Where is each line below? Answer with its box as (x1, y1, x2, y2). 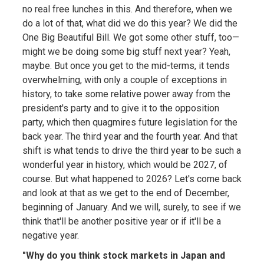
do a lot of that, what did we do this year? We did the (22, 17, 237, 29)
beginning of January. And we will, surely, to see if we (22, 201, 241, 213)
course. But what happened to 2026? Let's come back (22, 173, 242, 184)
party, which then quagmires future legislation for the (22, 116, 237, 128)
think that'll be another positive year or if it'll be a (22, 215, 221, 227)
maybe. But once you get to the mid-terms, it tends (22, 60, 230, 71)
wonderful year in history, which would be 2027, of (22, 159, 227, 170)
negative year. (22, 229, 79, 241)
